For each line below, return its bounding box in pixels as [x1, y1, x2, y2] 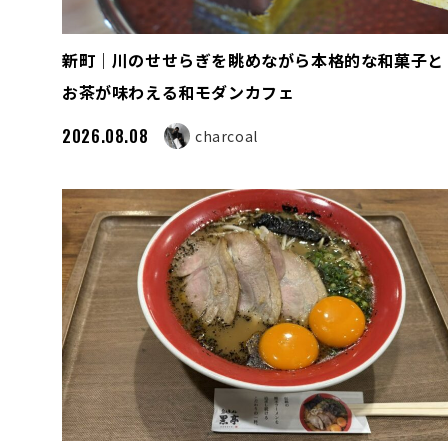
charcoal [194, 125, 258, 146]
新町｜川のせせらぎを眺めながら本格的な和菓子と [62, 48, 444, 72]
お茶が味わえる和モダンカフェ [62, 80, 295, 104]
